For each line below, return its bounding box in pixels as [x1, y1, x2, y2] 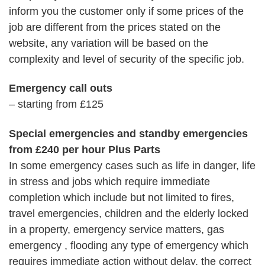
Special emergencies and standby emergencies [9, 127, 248, 140]
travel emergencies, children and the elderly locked [9, 207, 248, 219]
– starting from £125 [9, 98, 104, 111]
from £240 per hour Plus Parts [9, 143, 160, 156]
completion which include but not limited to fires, [9, 191, 234, 203]
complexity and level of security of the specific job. [9, 53, 244, 65]
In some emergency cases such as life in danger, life [9, 159, 256, 172]
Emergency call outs [9, 82, 112, 95]
